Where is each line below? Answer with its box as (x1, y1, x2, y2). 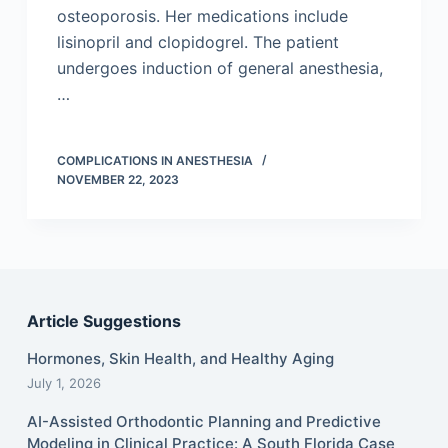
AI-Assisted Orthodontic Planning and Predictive (26, 412, 381, 431)
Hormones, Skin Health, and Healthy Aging (26, 349, 334, 368)
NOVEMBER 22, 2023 (56, 172, 179, 187)
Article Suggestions (26, 311, 181, 332)
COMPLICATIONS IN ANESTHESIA (56, 153, 253, 168)
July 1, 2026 (26, 375, 101, 391)
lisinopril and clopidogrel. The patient (56, 32, 339, 52)
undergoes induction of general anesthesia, (56, 58, 383, 78)
